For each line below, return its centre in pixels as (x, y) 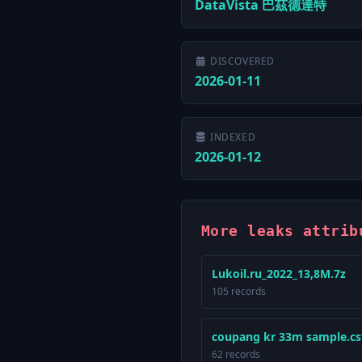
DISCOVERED (242, 61)
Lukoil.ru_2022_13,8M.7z (279, 274)
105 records (239, 291)
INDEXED (233, 137)
